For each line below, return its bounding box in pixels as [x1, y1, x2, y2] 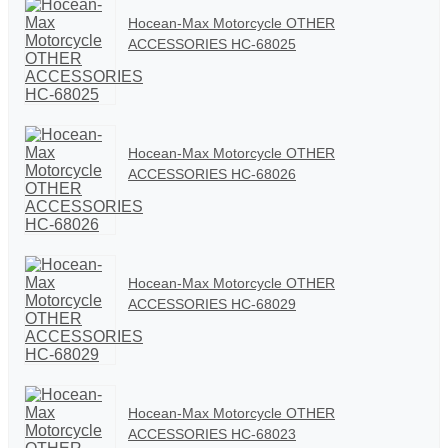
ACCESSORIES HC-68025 [128, 36, 296, 53]
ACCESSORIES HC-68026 [128, 166, 296, 183]
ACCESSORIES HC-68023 [128, 426, 296, 443]
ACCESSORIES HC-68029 [128, 296, 296, 313]
